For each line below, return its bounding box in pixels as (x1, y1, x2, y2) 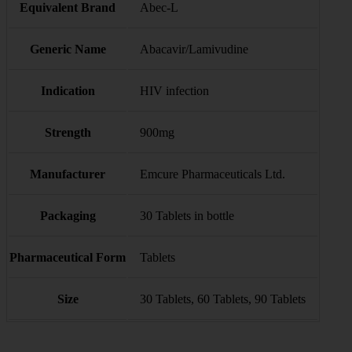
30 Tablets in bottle (140, 209, 234, 223)
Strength (44, 126, 91, 140)
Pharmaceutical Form (9, 251, 126, 265)
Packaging (39, 209, 96, 223)
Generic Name (29, 42, 106, 57)
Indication (40, 84, 95, 98)
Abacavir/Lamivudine (140, 42, 248, 57)
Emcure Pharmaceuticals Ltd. (140, 167, 285, 181)
